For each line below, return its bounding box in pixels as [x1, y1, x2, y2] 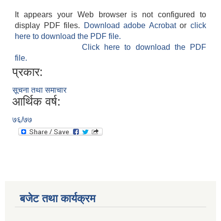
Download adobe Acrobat [83, 21, 180, 30]
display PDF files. [15, 21, 84, 30]
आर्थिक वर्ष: [12, 95, 61, 109]
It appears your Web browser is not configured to [15, 10, 206, 19]
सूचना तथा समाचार [12, 86, 67, 95]
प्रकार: [12, 65, 43, 79]
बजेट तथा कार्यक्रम [20, 192, 95, 205]
